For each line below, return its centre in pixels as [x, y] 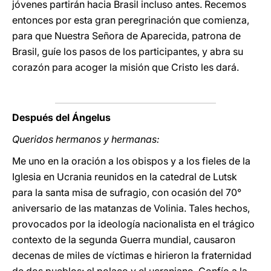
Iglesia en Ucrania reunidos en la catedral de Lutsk [125, 177]
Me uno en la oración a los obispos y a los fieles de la [131, 161]
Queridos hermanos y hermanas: [86, 139]
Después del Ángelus [61, 117]
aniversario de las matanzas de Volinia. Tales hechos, [131, 208]
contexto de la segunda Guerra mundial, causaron [124, 240]
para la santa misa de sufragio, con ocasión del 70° [127, 192]
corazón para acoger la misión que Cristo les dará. [126, 67]
